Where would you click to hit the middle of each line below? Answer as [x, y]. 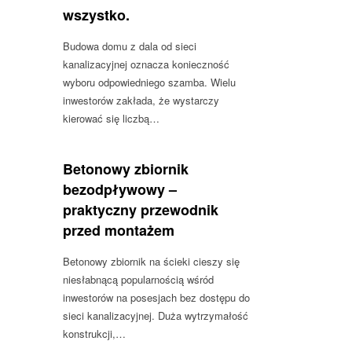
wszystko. [96, 15]
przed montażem [119, 231]
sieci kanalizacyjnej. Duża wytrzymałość [156, 316]
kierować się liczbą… [111, 119]
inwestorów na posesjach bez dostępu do [156, 298]
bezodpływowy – [120, 190]
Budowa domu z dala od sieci [130, 46]
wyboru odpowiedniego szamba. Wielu [149, 82]
